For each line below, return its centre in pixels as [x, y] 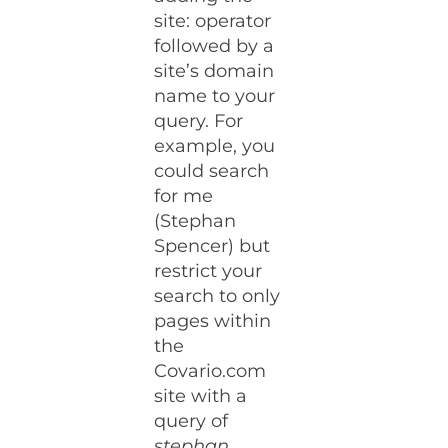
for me [184, 196]
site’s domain [214, 71]
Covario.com [210, 371]
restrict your [208, 271]
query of [191, 421]
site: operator [213, 21]
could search [212, 171]
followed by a [214, 46]
